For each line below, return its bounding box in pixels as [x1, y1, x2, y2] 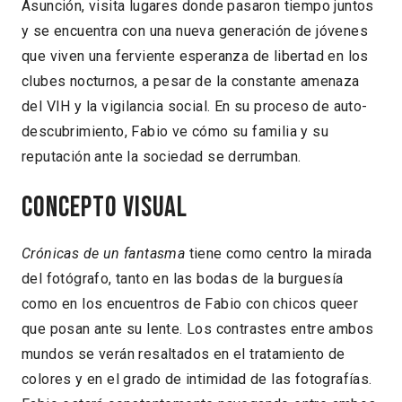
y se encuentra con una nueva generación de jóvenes [22, 22, 368, 40]
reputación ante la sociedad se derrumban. [22, 148, 301, 166]
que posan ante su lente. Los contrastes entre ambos [22, 320, 374, 338]
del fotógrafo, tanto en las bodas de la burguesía [22, 270, 344, 288]
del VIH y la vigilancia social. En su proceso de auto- [22, 98, 368, 116]
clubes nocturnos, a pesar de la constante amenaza [22, 73, 360, 91]
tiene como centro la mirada [185, 245, 372, 263]
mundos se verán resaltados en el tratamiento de [22, 345, 345, 363]
